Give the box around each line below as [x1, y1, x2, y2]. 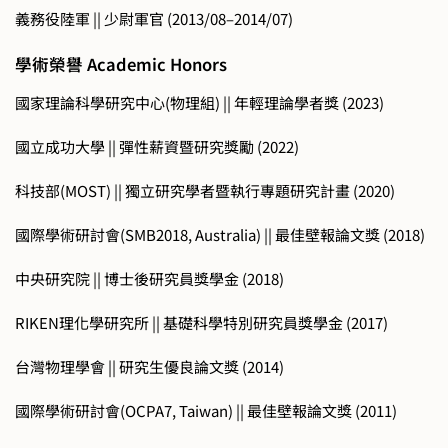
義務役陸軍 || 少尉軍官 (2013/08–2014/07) [15, 8, 293, 30]
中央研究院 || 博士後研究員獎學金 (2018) [15, 267, 284, 289]
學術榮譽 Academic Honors [15, 52, 227, 77]
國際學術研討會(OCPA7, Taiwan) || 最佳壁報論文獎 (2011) [15, 399, 397, 421]
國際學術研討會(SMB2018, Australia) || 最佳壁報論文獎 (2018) [15, 223, 425, 245]
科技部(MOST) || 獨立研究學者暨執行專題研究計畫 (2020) [15, 179, 395, 201]
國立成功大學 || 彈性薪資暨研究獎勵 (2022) [15, 135, 299, 157]
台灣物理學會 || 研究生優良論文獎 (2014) [15, 355, 284, 377]
